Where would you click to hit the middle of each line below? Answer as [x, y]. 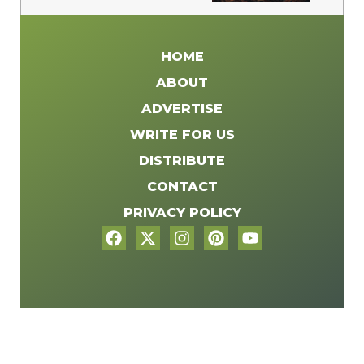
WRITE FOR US [182, 134]
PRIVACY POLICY [182, 212]
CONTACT [182, 186]
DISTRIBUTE [182, 160]
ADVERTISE [182, 108]
